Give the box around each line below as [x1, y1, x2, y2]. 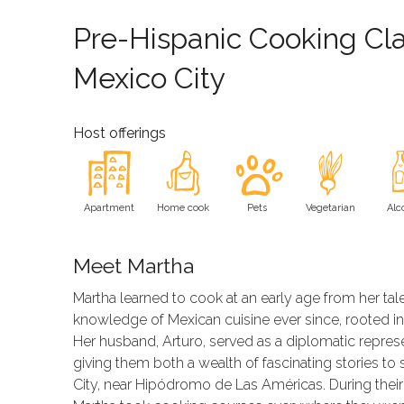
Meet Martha [72, 253, 194, 279]
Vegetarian [305, 202, 355, 215]
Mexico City [72, 61, 225, 96]
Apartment [84, 202, 135, 215]
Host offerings [72, 124, 166, 142]
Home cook [157, 202, 210, 215]
